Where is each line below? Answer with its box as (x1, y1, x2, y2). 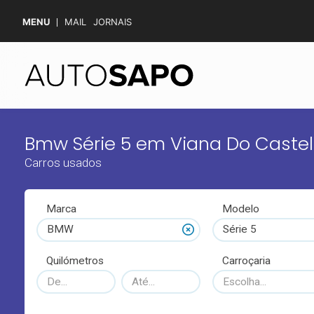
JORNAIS (93, 16, 132, 27)
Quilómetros (46, 254, 104, 268)
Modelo (222, 202, 260, 215)
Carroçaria (222, 254, 271, 268)
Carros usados (24, 155, 102, 170)
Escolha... (223, 275, 267, 288)
